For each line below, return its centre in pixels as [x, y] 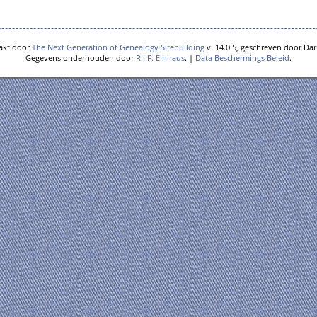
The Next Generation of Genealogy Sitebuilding [118, 47]
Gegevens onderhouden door [81, 58]
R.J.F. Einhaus [160, 58]
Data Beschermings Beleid [242, 58]
